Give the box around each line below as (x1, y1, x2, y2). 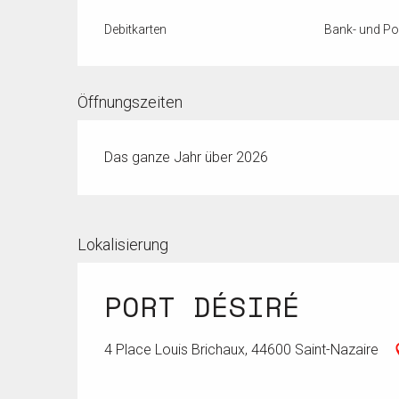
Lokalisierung (77, 235, 168, 255)
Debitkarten (104, 22, 167, 37)
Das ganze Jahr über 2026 (104, 149, 269, 167)
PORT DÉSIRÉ (104, 285, 300, 329)
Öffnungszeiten (77, 93, 183, 112)
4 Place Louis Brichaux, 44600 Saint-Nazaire (104, 341, 379, 359)
